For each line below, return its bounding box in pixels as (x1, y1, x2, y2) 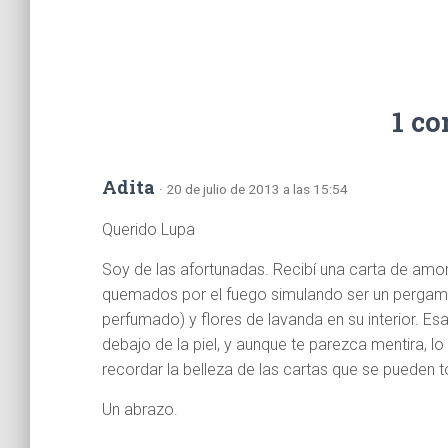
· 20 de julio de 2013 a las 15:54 (159, 181, 348, 197)
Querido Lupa (102, 220, 195, 239)
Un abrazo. (102, 400, 178, 419)
